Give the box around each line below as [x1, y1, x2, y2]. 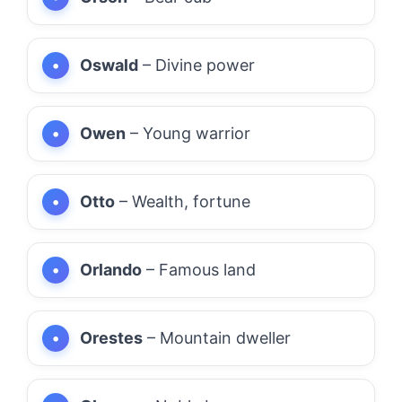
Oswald [80, 55, 138, 74]
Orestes [80, 328, 143, 347]
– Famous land [142, 259, 256, 279]
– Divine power [138, 55, 255, 74]
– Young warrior [126, 123, 250, 143]
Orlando [80, 259, 142, 279]
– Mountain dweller [143, 328, 291, 347]
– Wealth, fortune [115, 191, 250, 211]
